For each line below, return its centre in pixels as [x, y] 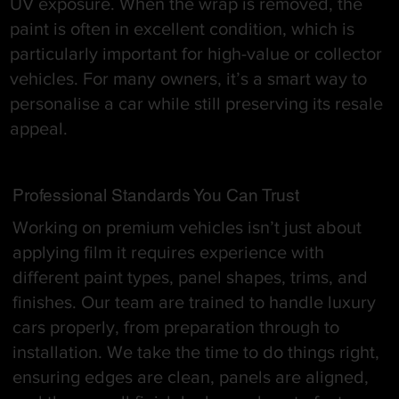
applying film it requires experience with [168, 252]
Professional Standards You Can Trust [155, 195]
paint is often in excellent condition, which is [183, 28]
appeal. [39, 128]
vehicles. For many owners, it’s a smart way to [189, 78]
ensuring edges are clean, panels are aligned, [190, 377]
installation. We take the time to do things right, [195, 352]
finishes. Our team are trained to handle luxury [194, 302]
